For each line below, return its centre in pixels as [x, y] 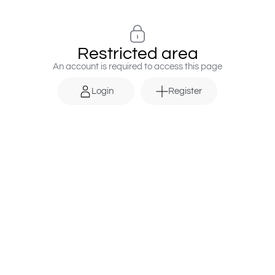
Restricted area [137, 54]
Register [185, 91]
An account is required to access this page [137, 67]
